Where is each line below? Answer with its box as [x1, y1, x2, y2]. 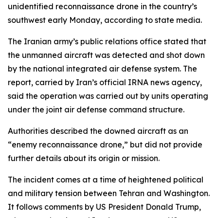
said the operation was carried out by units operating [8, 91, 208, 101]
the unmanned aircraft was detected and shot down [8, 50, 205, 60]
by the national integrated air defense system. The [8, 64, 197, 73]
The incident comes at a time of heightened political [8, 175, 203, 184]
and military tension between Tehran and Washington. [8, 188, 210, 198]
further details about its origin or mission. [8, 153, 160, 163]
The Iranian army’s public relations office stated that [8, 36, 206, 46]
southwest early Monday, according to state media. [8, 15, 202, 25]
